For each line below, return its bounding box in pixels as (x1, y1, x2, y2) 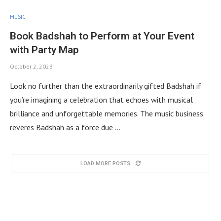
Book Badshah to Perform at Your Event (10, 30, 194, 42)
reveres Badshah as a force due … (10, 122, 120, 132)
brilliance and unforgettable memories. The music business (10, 108, 203, 118)
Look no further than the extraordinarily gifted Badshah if (10, 80, 201, 91)
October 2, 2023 (10, 62, 53, 70)
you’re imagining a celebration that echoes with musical (10, 94, 193, 105)
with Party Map (10, 43, 78, 56)
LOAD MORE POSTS (80, 160, 130, 167)
